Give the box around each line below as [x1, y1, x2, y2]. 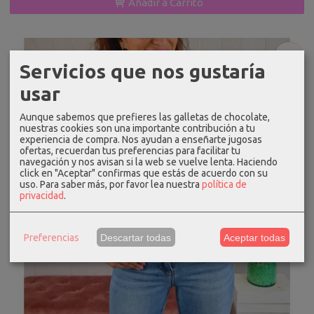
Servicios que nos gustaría [20, 60, 266, 82]
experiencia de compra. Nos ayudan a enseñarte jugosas [20, 133, 262, 145]
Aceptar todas [224, 231, 286, 243]
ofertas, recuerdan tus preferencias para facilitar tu [20, 144, 240, 156]
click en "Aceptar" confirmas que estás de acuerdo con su [20, 167, 268, 179]
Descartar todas [100, 231, 172, 243]
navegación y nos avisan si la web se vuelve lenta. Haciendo [20, 156, 278, 168]
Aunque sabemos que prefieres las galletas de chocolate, [20, 111, 270, 123]
